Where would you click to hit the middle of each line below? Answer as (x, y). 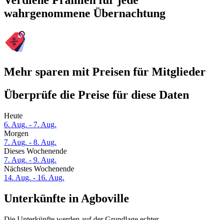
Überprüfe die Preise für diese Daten (96, 95)
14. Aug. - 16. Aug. (34, 177)
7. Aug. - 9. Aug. (30, 160)
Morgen (16, 133)
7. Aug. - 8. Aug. (30, 142)
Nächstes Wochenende (39, 168)
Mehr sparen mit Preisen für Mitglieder (105, 71)
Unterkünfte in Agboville (67, 198)
